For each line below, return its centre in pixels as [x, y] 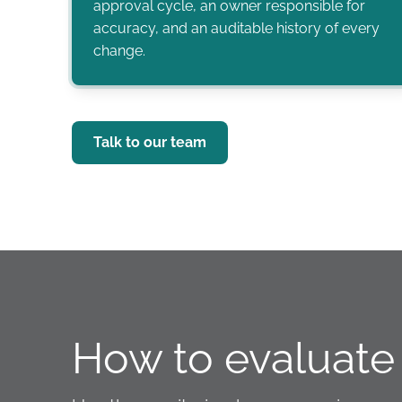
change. [119, 51]
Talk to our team [150, 142]
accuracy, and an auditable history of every [236, 28]
